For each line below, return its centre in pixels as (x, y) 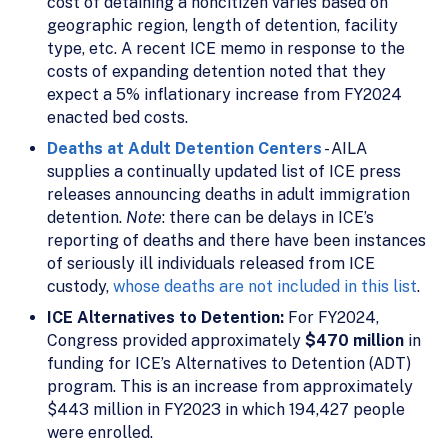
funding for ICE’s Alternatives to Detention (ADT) (229, 363)
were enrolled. (100, 432)
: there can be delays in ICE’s (268, 217)
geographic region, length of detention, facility (222, 25)
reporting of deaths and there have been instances (236, 240)
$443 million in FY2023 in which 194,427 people (226, 409)
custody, (80, 286)
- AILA (344, 148)
